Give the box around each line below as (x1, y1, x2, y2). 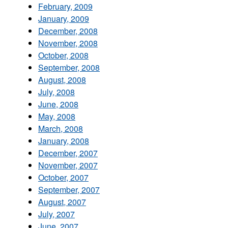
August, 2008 (38, 73, 86, 85)
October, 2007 (38, 171, 89, 183)
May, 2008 (38, 110, 75, 122)
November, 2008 (38, 37, 98, 49)
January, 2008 (38, 134, 89, 147)
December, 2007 (38, 147, 98, 159)
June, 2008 (38, 98, 78, 110)
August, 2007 (38, 195, 86, 208)
